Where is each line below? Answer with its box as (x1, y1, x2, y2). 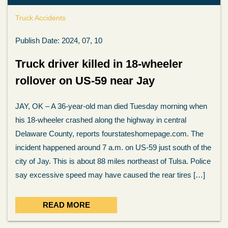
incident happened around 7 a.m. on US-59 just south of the (15, 143, 211, 152)
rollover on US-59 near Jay (15, 74, 155, 87)
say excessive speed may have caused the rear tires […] (15, 170, 205, 179)
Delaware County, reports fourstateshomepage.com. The (15, 129, 204, 138)
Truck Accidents (15, 14, 66, 22)
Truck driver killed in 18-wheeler (15, 58, 183, 70)
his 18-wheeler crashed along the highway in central (15, 116, 186, 124)
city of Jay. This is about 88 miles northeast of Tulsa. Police (15, 157, 211, 165)
